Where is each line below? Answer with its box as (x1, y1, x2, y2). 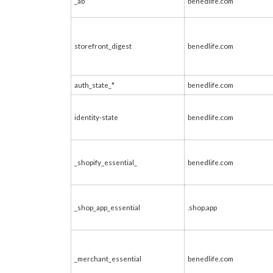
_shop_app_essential (74, 203, 140, 211)
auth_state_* (74, 80, 115, 89)
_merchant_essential (74, 254, 141, 263)
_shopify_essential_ (74, 158, 137, 166)
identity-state (74, 113, 118, 121)
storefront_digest (74, 41, 132, 50)
